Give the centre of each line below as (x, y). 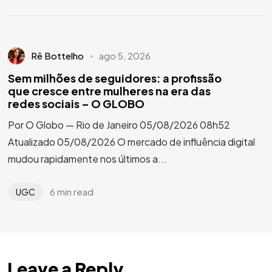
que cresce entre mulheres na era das (109, 91)
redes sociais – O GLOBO (76, 104)
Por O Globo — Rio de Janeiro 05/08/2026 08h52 (119, 124)
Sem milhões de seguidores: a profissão (114, 78)
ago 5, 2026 (125, 56)
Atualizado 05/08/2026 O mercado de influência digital (131, 141)
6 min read (71, 191)
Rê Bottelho (58, 56)
